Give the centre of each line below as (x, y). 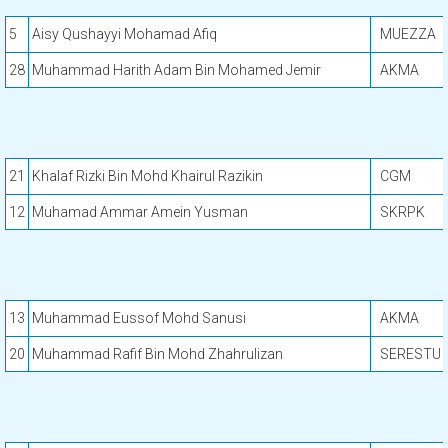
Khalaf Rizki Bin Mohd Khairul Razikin (147, 176)
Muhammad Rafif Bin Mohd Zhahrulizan (157, 354)
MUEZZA (408, 34)
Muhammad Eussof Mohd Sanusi (139, 318)
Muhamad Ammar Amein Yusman (140, 212)
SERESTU (410, 354)
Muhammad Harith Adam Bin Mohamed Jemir (176, 70)
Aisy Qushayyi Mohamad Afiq (124, 34)
